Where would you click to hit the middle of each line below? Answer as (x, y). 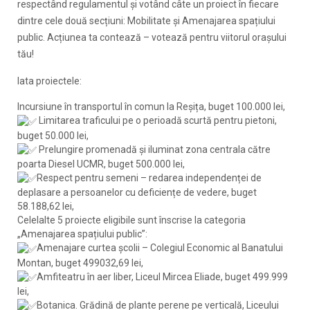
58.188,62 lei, (46, 207)
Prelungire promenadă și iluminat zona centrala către (154, 149)
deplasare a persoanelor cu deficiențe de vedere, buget (137, 193)
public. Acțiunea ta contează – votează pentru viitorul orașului (152, 38)
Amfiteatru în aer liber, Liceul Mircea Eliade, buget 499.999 (162, 276)
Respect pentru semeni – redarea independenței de (149, 178)
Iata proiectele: (49, 81)
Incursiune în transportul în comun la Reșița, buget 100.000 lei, (151, 107)
